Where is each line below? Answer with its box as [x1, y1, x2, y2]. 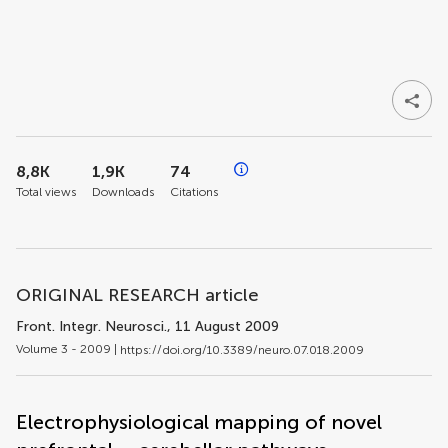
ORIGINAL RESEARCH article [16, 284, 259, 306]
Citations [170, 185, 218, 199]
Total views [16, 185, 76, 199]
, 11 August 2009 [167, 318, 279, 335]
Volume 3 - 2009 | [16, 342, 120, 356]
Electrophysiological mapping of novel [16, 409, 382, 434]
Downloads [92, 185, 154, 199]
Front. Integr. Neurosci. [16, 318, 167, 335]
